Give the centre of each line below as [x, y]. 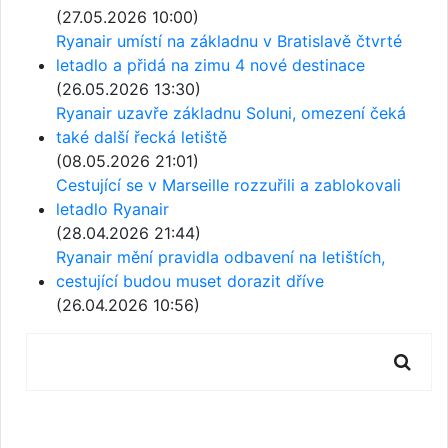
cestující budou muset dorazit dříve [190, 281]
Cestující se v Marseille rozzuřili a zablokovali [228, 185]
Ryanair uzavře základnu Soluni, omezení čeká [231, 113]
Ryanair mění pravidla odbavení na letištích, [220, 257]
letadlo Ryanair [112, 209]
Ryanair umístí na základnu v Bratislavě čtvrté [229, 41]
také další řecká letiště [141, 137]
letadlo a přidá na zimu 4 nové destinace [210, 65]
